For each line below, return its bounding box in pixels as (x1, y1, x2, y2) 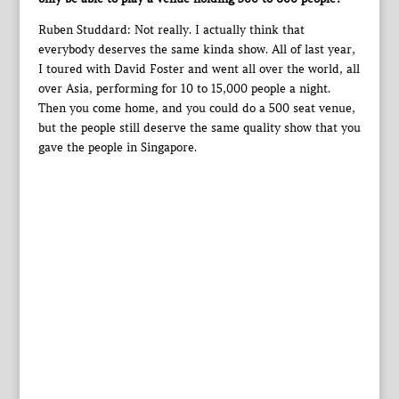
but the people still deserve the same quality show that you (37, 120, 361, 136)
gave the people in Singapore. (37, 140, 197, 156)
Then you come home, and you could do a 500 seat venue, (37, 101, 355, 117)
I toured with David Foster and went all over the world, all (37, 61, 360, 77)
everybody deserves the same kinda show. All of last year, (37, 42, 355, 58)
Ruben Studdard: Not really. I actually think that (37, 22, 305, 38)
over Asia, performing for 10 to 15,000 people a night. (37, 81, 330, 97)
